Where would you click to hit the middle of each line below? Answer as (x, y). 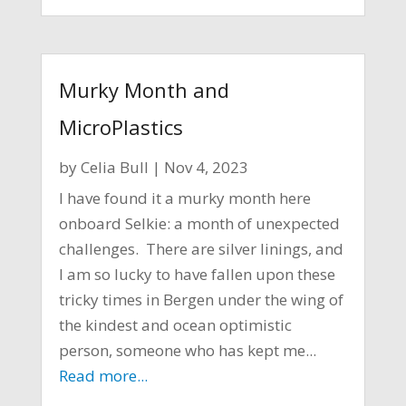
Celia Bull (114, 168)
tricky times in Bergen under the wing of (201, 300)
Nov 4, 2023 (206, 168)
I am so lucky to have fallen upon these (197, 275)
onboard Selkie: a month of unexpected (199, 224)
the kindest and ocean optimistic (175, 325)
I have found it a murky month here (184, 198)
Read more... (103, 376)
